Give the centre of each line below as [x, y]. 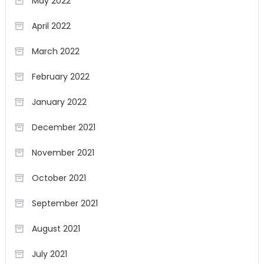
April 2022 [51, 26]
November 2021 [63, 153]
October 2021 [59, 178]
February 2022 [60, 77]
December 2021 [63, 127]
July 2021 [49, 254]
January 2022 [59, 102]
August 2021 [56, 229]
